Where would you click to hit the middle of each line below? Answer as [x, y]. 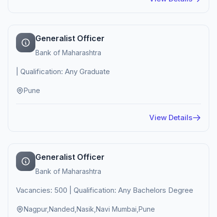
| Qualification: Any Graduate [63, 71]
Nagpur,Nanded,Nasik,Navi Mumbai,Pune [89, 209]
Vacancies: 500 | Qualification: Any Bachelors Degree [105, 190]
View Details [171, 117]
